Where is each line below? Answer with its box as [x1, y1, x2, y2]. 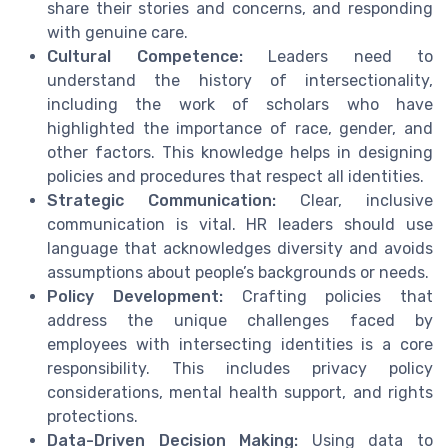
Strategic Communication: [47, 191, 276, 211]
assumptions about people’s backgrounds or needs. [47, 263, 429, 283]
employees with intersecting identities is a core [47, 335, 433, 355]
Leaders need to [242, 47, 433, 67]
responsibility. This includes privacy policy [47, 359, 433, 379]
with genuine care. [47, 23, 188, 43]
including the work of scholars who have [47, 95, 433, 115]
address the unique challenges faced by [47, 311, 433, 331]
